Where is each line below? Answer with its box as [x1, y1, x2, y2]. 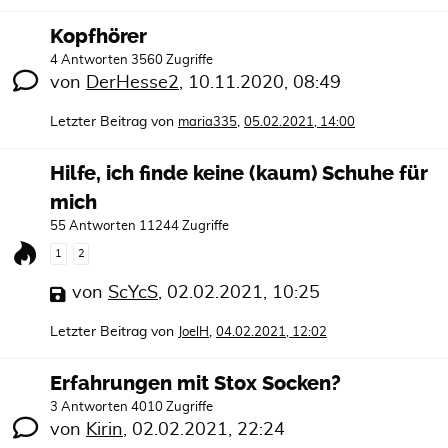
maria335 [178, 115, 237, 129]
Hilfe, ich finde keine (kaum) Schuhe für [50, 161, 428, 185]
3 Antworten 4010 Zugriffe [50, 401, 213, 414]
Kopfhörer [50, 24, 147, 48]
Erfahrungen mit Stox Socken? [50, 372, 341, 395]
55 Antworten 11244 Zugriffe [50, 219, 229, 233]
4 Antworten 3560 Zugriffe [50, 53, 213, 67]
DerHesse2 [86, 73, 179, 92]
